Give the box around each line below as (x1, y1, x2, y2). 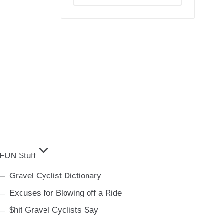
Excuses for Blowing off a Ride (9, 188, 122, 197)
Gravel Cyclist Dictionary (9, 171, 101, 180)
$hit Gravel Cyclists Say (9, 205, 98, 215)
